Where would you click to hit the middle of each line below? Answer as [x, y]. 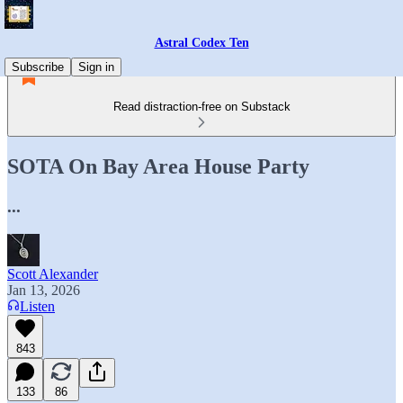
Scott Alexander [53, 273]
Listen [37, 306]
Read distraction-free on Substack [201, 107]
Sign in [96, 67]
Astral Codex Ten [201, 43]
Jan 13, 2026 [44, 290]
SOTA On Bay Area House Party [158, 166]
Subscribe [38, 67]
